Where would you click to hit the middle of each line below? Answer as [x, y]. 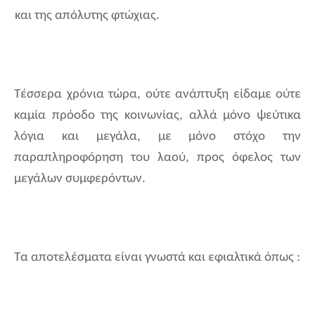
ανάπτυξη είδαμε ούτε [238, 95]
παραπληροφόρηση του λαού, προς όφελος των [157, 158]
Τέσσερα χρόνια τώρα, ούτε [92, 95]
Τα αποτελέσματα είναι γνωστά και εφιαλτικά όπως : [157, 258]
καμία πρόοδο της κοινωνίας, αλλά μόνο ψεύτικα [157, 116]
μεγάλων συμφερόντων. [80, 179]
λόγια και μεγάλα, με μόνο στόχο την [157, 137]
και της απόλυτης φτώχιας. [87, 16]
